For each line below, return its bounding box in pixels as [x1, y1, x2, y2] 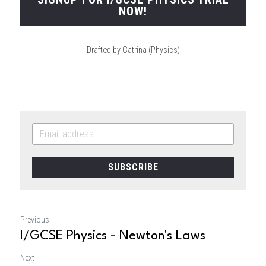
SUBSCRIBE [107, 161, 159, 173]
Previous [20, 215, 49, 224]
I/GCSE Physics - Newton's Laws [20, 229, 205, 242]
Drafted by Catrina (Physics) [86, 45, 180, 55]
